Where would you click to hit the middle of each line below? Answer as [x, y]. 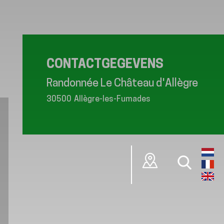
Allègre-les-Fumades [112, 99]
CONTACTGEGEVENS [105, 64]
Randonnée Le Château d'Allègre [122, 83]
